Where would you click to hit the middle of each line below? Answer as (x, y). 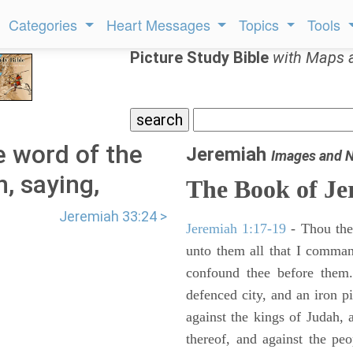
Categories (45, 24)
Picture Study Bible (201, 58)
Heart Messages (160, 24)
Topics (261, 24)
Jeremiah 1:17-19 (236, 229)
